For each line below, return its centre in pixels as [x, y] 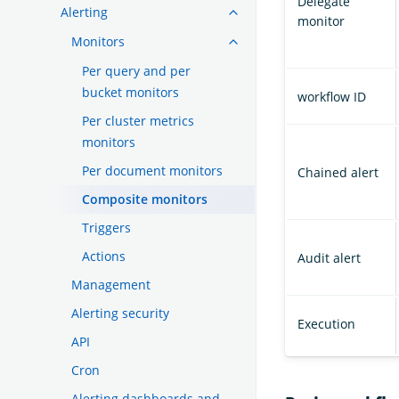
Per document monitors [152, 170]
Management [111, 284]
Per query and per [136, 70]
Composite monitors [145, 199]
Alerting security [120, 313]
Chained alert [338, 173]
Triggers [106, 227]
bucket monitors [130, 92]
